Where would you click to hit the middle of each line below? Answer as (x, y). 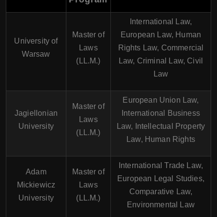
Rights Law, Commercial (161, 48)
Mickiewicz (36, 185)
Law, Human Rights (161, 139)
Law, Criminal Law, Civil (161, 61)
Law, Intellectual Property (161, 126)
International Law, (161, 22)
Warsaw (36, 54)
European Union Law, (161, 100)
